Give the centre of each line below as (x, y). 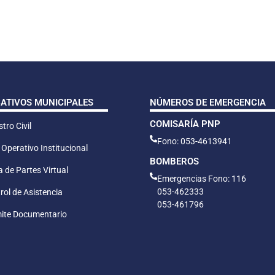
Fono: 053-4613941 (195, 141)
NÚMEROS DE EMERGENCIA (208, 102)
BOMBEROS (174, 161)
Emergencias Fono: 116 (202, 178)
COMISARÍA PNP (185, 124)
